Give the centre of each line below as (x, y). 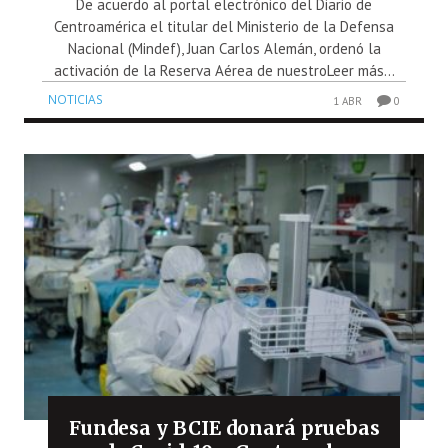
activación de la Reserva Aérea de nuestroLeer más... (224, 71)
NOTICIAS (75, 100)
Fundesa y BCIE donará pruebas (224, 428)
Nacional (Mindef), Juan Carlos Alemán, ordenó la (224, 49)
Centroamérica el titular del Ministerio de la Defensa (224, 27)
